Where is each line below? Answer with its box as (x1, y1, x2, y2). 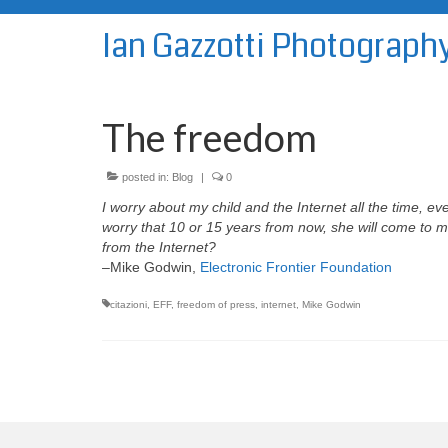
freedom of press (177, 299, 255, 310)
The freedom (102, 114, 317, 160)
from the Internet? (102, 239, 216, 255)
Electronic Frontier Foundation (200, 259, 392, 275)
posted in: (119, 171, 172, 183)
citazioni (110, 299, 147, 310)
